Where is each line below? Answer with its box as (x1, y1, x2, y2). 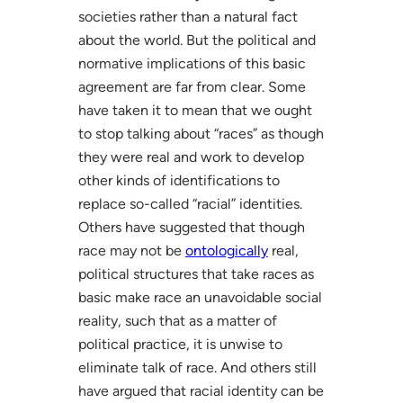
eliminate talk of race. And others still (77, 358, 317, 376)
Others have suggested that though (77, 218, 305, 236)
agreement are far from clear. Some (77, 77, 306, 95)
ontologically (184, 241, 268, 259)
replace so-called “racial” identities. (77, 194, 302, 212)
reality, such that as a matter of (77, 311, 277, 329)
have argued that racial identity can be (77, 381, 324, 399)
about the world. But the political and (77, 31, 316, 49)
